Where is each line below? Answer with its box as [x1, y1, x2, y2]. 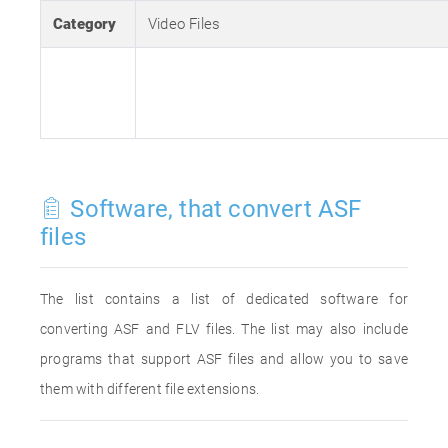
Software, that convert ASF [64, 195, 362, 223]
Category [53, 15, 117, 33]
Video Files [148, 15, 221, 33]
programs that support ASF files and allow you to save [40, 351, 408, 367]
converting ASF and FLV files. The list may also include [40, 321, 408, 337]
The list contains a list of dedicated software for [40, 291, 408, 307]
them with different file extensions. [40, 381, 260, 397]
